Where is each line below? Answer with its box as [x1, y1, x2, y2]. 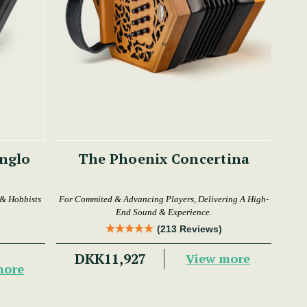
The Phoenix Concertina [77, 149, 250, 168]
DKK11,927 [74, 249, 146, 268]
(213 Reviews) [157, 223, 223, 234]
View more [186, 250, 251, 267]
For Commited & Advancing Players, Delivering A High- [59, 193, 269, 204]
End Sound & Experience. [116, 206, 212, 217]
